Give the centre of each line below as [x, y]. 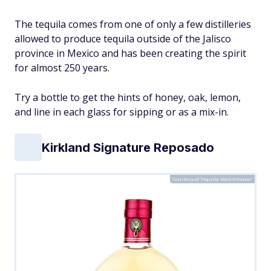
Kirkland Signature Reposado [128, 147]
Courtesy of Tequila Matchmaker [212, 179]
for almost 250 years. [62, 68]
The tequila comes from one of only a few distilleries [133, 24]
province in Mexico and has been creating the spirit [130, 53]
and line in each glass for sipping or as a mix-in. [122, 112]
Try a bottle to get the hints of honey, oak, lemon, [128, 97]
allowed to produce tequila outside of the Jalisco [123, 39]
